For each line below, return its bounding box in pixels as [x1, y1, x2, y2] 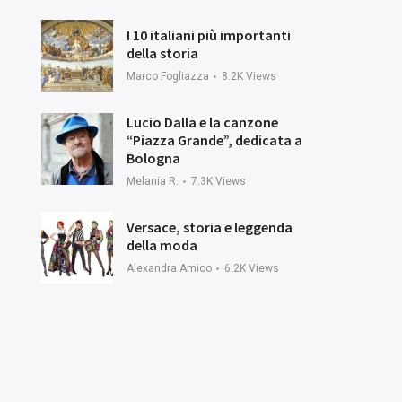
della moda [127, 235, 197, 254]
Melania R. [127, 174, 179, 188]
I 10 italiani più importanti [127, 25, 291, 44]
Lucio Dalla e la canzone [127, 112, 278, 131]
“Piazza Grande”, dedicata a [127, 130, 302, 149]
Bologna [127, 148, 180, 167]
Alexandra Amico [127, 261, 212, 275]
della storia [127, 43, 198, 62]
